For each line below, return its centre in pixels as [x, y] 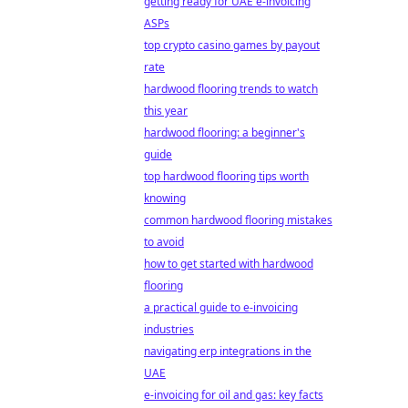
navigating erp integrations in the [228, 351]
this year [166, 111]
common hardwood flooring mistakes [238, 220]
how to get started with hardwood [229, 264]
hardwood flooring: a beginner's [224, 133]
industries [169, 329]
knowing [165, 198]
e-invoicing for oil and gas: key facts [234, 395]
